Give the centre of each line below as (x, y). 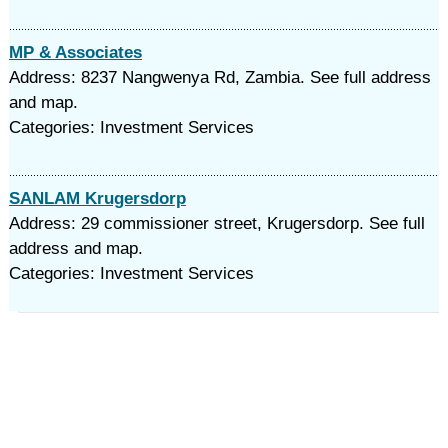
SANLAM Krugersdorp (97, 198)
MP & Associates (75, 52)
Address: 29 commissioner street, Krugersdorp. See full (216, 223)
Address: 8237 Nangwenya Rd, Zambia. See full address (219, 77)
